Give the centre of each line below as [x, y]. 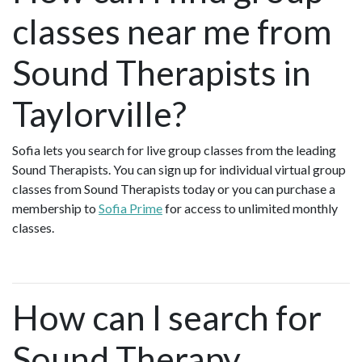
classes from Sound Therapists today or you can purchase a [174, 188]
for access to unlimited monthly [250, 208]
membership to [55, 208]
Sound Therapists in [162, 72]
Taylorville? [99, 113]
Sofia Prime [130, 208]
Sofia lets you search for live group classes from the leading [174, 149]
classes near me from [172, 31]
